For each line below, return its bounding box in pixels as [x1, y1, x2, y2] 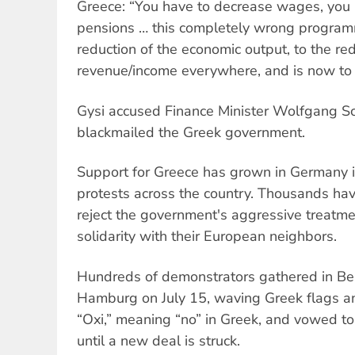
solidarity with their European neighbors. [77, 227, 337, 246]
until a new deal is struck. [77, 330, 240, 350]
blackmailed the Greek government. [77, 122, 305, 142]
